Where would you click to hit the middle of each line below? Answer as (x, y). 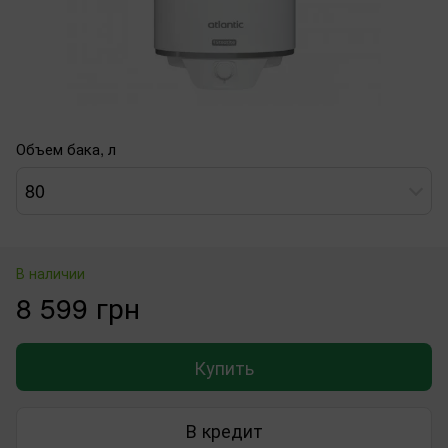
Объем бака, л (66, 148)
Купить (224, 366)
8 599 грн (78, 306)
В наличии (50, 272)
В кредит (224, 430)
